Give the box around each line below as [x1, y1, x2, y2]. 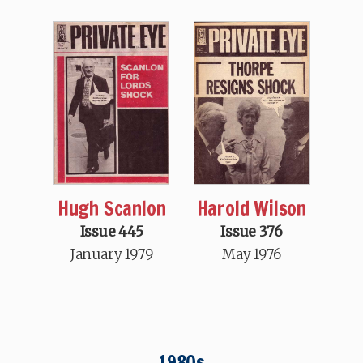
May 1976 [222, 246, 281, 264]
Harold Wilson [196, 194, 307, 223]
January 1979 [70, 245, 153, 263]
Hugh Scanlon [57, 194, 166, 222]
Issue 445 [79, 222, 143, 241]
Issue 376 [220, 223, 283, 241]
